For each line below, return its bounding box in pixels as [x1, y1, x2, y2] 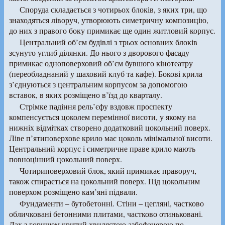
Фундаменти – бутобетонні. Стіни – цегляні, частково [19, 197, 204, 208]
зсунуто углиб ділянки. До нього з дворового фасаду [9, 47, 189, 58]
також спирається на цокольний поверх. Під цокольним [9, 175, 200, 186]
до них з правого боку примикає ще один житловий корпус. [9, 25, 215, 36]
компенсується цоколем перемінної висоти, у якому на [9, 111, 196, 122]
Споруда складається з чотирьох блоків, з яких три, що [19, 4, 207, 15]
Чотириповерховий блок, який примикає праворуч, [19, 165, 196, 176]
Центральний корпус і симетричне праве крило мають [9, 143, 195, 154]
